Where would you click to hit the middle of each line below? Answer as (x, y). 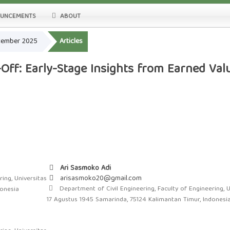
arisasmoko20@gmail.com (101, 179)
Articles (71, 42)
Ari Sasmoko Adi (84, 169)
